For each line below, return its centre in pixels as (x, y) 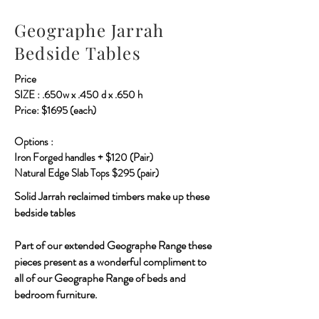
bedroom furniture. (56, 294)
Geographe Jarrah (89, 30)
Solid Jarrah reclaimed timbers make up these (112, 196)
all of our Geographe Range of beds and (100, 278)
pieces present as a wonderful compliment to (110, 262)
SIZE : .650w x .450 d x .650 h (78, 95)
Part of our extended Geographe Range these (113, 245)
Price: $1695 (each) (55, 110)
